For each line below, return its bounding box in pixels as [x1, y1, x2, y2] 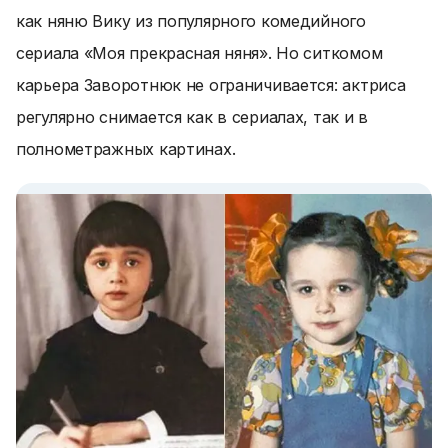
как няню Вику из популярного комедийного [16, 11, 366, 31]
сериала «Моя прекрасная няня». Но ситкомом [16, 43, 383, 63]
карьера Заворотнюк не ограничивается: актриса [16, 75, 406, 95]
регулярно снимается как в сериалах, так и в [16, 107, 368, 127]
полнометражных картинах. [16, 139, 236, 159]
